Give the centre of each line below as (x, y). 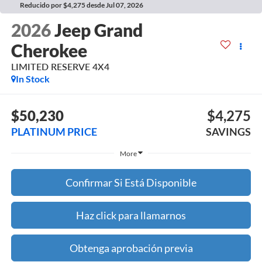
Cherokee (49, 51)
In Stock (32, 79)
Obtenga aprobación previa (131, 248)
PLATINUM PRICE (54, 131)
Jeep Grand (98, 30)
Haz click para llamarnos (131, 215)
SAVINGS (229, 131)
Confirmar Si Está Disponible (131, 182)
